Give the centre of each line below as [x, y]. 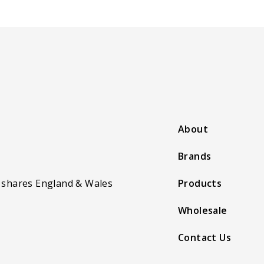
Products [200, 183]
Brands [195, 156]
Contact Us [204, 237]
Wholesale [203, 210]
